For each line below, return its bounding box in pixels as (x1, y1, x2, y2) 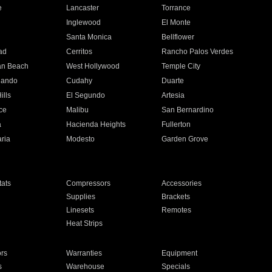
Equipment (161, 249, 198, 257)
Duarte (161, 76, 185, 85)
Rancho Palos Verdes (161, 47, 234, 56)
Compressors (66, 179, 110, 188)
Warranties (66, 249, 102, 257)
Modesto (66, 135, 95, 143)
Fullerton (161, 120, 191, 129)
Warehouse (66, 262, 104, 271)
